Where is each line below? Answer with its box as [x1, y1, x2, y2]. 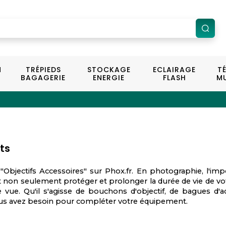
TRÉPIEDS [25, 65, 61, 75]
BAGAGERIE [21, 73, 66, 83]
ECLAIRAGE [153, 65, 196, 75]
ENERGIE [93, 73, 125, 83]
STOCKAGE [87, 65, 131, 75]
